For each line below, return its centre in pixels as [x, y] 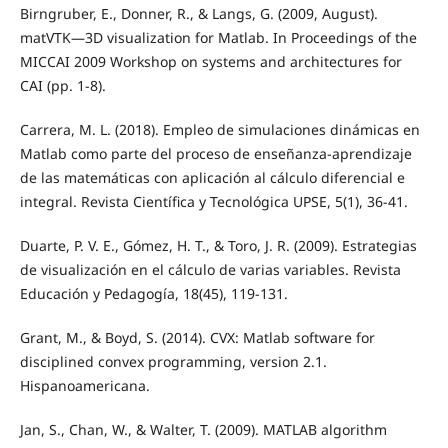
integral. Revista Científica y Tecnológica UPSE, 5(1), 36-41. [213, 202]
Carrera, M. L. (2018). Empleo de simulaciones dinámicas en [219, 130]
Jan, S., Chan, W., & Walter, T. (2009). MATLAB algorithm [203, 430]
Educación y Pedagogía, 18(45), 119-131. [153, 294]
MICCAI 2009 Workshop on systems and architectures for [210, 62]
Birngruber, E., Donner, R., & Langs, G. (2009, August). [198, 14]
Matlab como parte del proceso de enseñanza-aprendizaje [215, 154]
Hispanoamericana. [84, 386]
